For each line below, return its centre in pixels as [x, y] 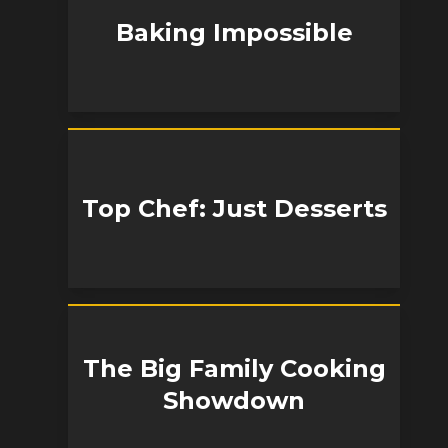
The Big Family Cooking [234, 368]
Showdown [234, 400]
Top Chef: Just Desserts [234, 208]
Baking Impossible [234, 32]
